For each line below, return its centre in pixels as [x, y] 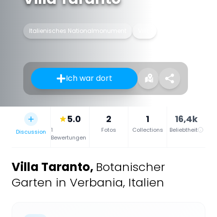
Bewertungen [69, 137]
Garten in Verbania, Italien [88, 182]
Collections [147, 130]
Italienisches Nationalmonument [78, 31]
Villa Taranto [51, 167]
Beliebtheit [183, 130]
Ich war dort [89, 78]
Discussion [31, 132]
